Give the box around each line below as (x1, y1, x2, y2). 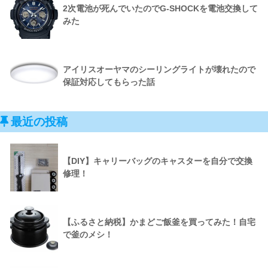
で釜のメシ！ (63, 229, 113, 239)
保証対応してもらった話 (63, 77, 155, 87)
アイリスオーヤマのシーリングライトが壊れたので (63, 64, 255, 74)
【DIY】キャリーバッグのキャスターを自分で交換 (63, 156, 252, 166)
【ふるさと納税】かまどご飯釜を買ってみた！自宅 (63, 217, 255, 227)
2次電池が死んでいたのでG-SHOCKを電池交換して (63, 3, 258, 13)
